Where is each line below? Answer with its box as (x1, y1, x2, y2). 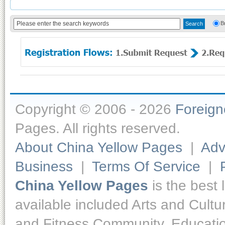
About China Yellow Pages (15, 139, 182, 155)
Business (15, 158, 73, 174)
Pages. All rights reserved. (15, 120, 180, 136)
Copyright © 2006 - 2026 (15, 101, 175, 117)
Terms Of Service (92, 158, 200, 174)
